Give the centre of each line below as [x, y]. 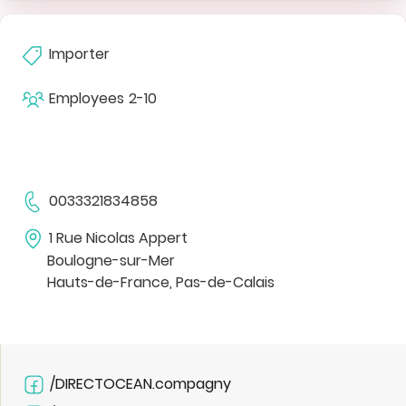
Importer [79, 53]
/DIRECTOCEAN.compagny [140, 383]
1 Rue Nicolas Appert [118, 237]
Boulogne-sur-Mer [111, 260]
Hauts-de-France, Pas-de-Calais [161, 282]
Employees [87, 98]
